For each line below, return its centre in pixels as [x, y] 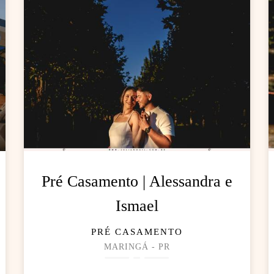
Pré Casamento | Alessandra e [137, 182]
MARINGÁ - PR [137, 247]
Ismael [137, 206]
